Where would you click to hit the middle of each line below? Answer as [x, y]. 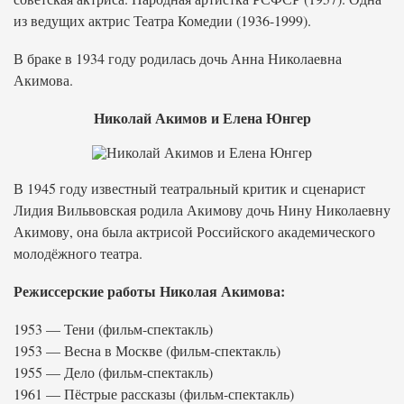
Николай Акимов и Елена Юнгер [202, 118]
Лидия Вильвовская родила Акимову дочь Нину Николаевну [202, 210]
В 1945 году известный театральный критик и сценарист [189, 188]
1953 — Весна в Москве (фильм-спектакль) [147, 350]
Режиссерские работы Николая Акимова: [149, 291]
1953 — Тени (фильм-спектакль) [113, 329]
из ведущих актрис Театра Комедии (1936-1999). [162, 20]
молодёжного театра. [78, 253]
